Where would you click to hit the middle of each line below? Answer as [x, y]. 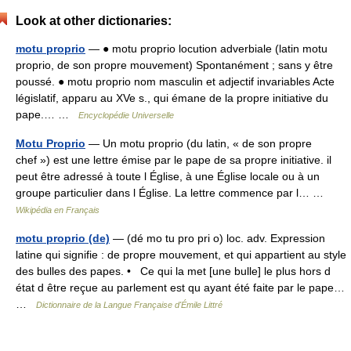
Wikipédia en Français [58, 210]
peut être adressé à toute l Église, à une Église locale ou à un [168, 176]
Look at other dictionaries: [94, 20]
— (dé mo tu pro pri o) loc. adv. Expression [217, 238]
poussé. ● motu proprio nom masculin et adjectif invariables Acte [175, 81]
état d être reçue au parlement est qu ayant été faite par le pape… [180, 287]
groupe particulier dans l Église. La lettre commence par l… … [173, 192]
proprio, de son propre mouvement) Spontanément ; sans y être [174, 65]
